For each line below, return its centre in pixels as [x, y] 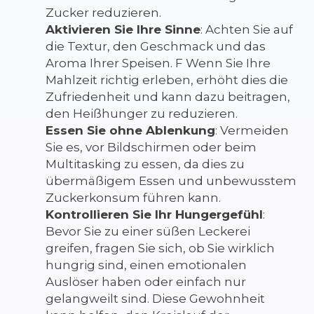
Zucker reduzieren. [103, 12]
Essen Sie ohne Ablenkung [130, 130]
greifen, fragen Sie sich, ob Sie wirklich [160, 248]
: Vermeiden [252, 130]
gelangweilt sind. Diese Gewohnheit [155, 298]
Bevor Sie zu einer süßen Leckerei [148, 231]
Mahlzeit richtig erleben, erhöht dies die [167, 80]
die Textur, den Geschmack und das [156, 46]
